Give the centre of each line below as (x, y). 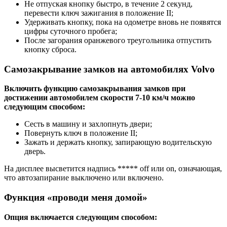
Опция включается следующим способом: (81, 217)
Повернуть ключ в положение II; (81, 133)
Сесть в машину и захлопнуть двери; (88, 124)
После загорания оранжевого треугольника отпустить (118, 40)
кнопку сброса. (50, 49)
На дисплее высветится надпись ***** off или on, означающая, (113, 169)
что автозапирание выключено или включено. (84, 178)
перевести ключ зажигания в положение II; (99, 13)
